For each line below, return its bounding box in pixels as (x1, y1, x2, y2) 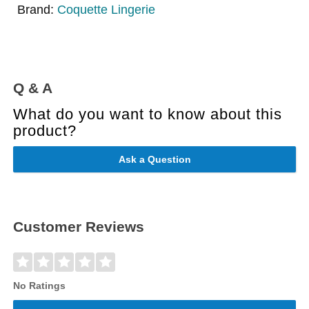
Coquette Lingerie (57, 1, 156, 17)
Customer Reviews (13, 219, 145, 235)
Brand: (17, 1, 58, 17)
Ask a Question (118, 154, 191, 166)
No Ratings (13, 279, 66, 291)
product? (13, 122, 77, 140)
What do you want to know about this (13, 106, 283, 123)
